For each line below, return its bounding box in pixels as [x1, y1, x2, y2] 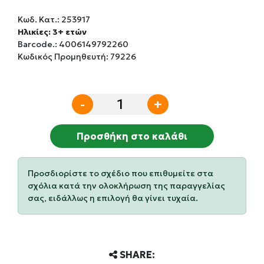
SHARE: [117, 249, 155, 260]
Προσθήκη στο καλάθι [77, 130, 187, 142]
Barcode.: [18, 39, 59, 49]
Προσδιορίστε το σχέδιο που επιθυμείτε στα [28, 168, 213, 179]
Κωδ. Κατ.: [18, 14, 61, 25]
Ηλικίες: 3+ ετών [18, 27, 87, 37]
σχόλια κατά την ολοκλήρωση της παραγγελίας [28, 180, 225, 191]
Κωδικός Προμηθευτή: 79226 [18, 51, 136, 62]
